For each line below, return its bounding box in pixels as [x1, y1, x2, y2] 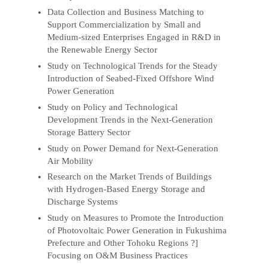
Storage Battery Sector [47, 127, 131, 137]
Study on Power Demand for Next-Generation [47, 143, 219, 153]
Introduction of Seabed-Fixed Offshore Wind [47, 73, 215, 83]
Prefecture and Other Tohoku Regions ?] [47, 238, 199, 248]
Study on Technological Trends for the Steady [47, 60, 218, 71]
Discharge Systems [47, 197, 118, 207]
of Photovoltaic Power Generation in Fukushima [47, 226, 227, 236]
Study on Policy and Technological [47, 102, 178, 112]
